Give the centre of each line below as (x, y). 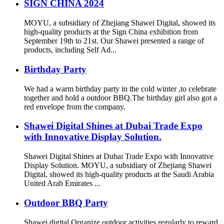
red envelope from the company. (75, 106)
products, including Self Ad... (70, 50)
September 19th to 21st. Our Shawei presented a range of (114, 41)
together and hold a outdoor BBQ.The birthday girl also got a (120, 97)
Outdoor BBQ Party (66, 202)
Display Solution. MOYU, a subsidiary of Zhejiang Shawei (118, 165)
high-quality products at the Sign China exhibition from (111, 32)
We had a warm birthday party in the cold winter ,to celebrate (120, 88)
